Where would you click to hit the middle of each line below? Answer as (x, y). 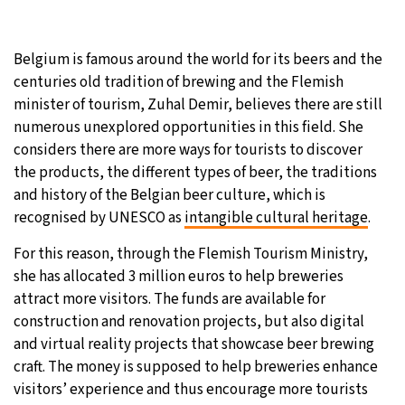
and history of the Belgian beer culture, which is (170, 195)
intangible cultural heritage (276, 217)
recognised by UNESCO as (99, 217)
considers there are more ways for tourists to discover (188, 150)
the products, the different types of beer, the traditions (195, 172)
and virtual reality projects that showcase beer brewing (194, 344)
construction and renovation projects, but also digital (189, 321)
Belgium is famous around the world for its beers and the (198, 59)
